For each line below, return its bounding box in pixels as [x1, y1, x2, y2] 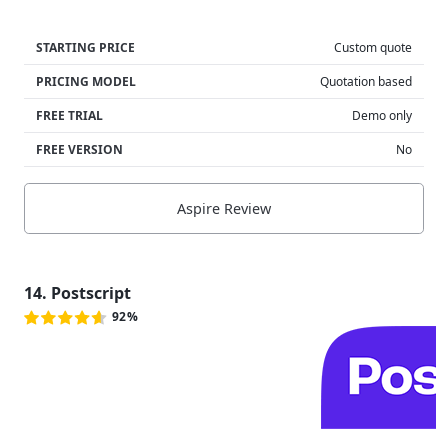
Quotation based [320, 72, 412, 90]
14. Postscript [24, 282, 131, 305]
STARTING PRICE [36, 38, 135, 56]
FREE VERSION [36, 140, 123, 158]
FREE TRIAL [36, 106, 103, 124]
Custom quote [334, 38, 412, 56]
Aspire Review [177, 198, 271, 218]
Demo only [352, 106, 412, 124]
